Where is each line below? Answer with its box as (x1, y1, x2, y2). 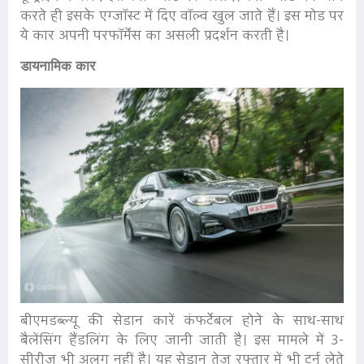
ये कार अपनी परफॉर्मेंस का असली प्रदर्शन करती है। (20, 25, 293, 48)
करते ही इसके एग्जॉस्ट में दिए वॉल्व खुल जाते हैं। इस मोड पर (20, 6, 344, 28)
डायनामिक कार (20, 58, 95, 74)
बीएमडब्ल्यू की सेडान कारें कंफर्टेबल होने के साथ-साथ (20, 311, 344, 334)
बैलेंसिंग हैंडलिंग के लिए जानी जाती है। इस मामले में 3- (20, 331, 344, 353)
